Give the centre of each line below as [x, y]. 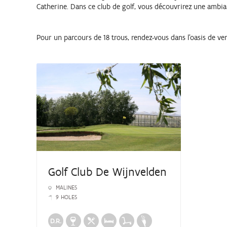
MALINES [67, 187]
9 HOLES [67, 197]
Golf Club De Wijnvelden [108, 172]
